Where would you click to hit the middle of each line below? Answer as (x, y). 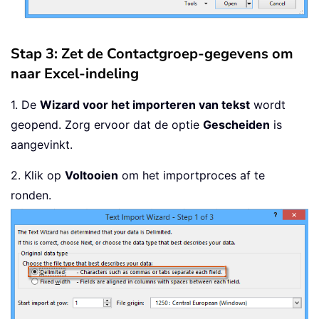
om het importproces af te (192, 176)
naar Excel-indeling (75, 74)
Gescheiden (236, 125)
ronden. (31, 195)
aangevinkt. (42, 145)
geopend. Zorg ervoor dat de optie (107, 125)
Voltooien (91, 176)
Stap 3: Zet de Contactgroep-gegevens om (152, 54)
